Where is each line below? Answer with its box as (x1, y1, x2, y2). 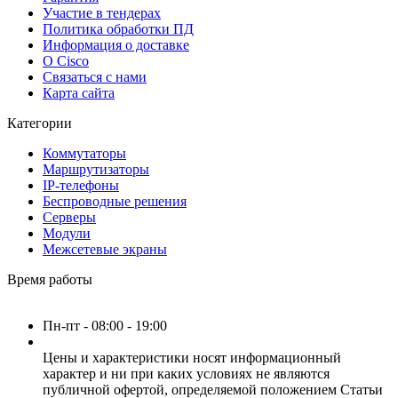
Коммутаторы (43, 145, 126, 161)
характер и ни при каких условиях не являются (43, 365, 330, 381)
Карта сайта (43, 84, 115, 100)
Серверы (43, 209, 96, 225)
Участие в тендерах (43, 4, 161, 20)
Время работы (7, 271, 92, 287)
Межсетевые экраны (43, 241, 167, 257)
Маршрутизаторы (43, 161, 149, 177)
